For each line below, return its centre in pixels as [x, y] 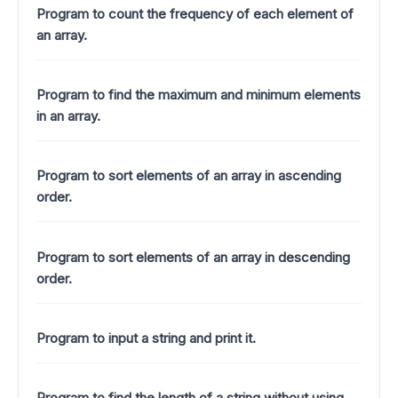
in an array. [68, 116]
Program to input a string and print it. [146, 338]
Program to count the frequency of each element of [195, 13]
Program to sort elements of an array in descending [193, 257]
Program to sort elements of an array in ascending [189, 176]
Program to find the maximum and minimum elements [199, 95]
